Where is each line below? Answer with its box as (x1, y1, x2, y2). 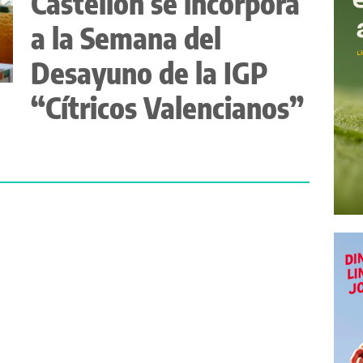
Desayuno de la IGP (30, 53, 268, 91)
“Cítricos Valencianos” (30, 88, 304, 126)
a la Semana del (30, 19, 221, 56)
